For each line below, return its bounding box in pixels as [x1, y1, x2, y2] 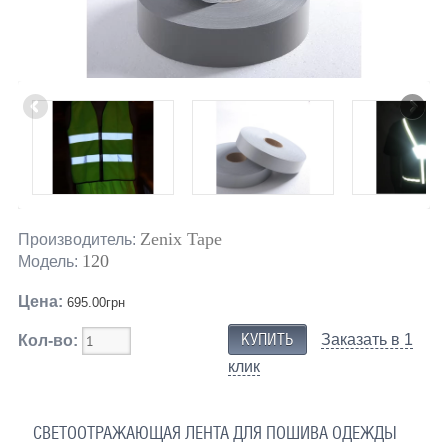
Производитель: [17, 230, 136, 248]
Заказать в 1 [321, 330, 414, 348]
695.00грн [62, 294, 125, 310]
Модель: [17, 252, 78, 270]
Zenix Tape [139, 228, 222, 249]
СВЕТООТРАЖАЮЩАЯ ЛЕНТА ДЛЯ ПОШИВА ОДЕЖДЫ [32, 422, 397, 443]
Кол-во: [17, 331, 78, 349]
